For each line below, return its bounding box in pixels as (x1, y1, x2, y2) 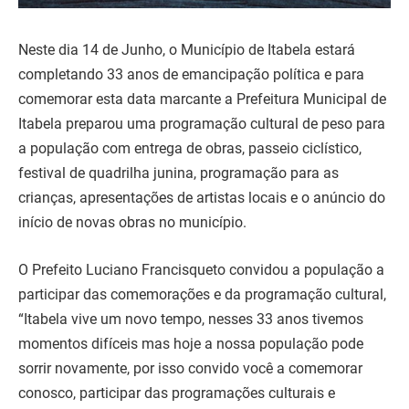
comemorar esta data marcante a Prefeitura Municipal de (18, 90, 386, 109)
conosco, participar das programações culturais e (18, 383, 335, 402)
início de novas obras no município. (18, 214, 246, 232)
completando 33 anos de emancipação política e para (18, 66, 364, 84)
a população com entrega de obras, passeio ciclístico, (18, 140, 362, 158)
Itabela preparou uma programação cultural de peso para (18, 115, 385, 133)
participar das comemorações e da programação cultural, (18, 285, 386, 303)
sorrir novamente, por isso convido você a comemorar (18, 359, 362, 377)
